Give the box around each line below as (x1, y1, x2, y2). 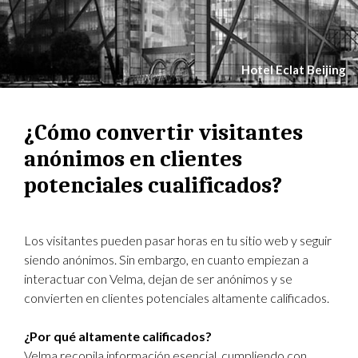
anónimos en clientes (24, 146, 242, 172)
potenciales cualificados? (24, 173, 282, 198)
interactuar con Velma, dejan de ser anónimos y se (24, 271, 292, 286)
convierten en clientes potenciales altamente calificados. (24, 290, 329, 305)
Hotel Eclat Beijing (241, 62, 346, 77)
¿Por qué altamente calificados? (24, 328, 212, 344)
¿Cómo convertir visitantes (24, 120, 303, 145)
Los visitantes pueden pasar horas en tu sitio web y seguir (24, 233, 332, 248)
